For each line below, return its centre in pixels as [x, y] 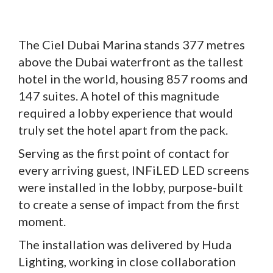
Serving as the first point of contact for [124, 153]
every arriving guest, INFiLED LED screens [134, 170]
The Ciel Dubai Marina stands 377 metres [132, 44]
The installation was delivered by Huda [125, 244]
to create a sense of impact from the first [129, 204]
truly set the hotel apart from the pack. [123, 129]
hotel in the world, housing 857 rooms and [133, 78]
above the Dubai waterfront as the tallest [131, 61]
